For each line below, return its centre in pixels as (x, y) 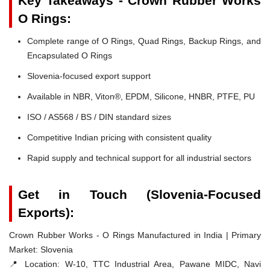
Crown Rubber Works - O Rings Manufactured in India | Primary (135, 235)
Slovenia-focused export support (89, 76)
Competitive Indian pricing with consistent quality (119, 137)
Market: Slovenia (41, 249)
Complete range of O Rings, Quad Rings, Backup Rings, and (144, 41)
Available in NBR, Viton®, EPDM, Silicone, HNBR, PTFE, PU (141, 96)
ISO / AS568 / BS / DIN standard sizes (99, 117)
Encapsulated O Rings (70, 55)
